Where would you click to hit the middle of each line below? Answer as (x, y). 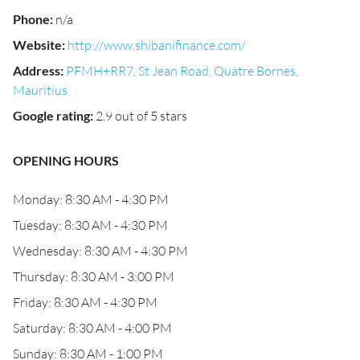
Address (37, 70)
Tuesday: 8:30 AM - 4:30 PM (90, 225)
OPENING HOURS (66, 160)
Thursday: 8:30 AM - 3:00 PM (94, 276)
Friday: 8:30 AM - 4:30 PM (85, 302)
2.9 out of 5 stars (141, 116)
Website (37, 45)
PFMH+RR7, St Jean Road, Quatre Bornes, (182, 71)
